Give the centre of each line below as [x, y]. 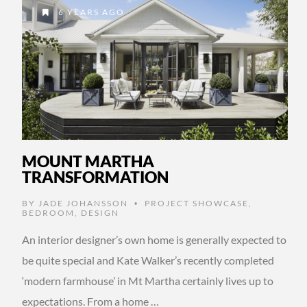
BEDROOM [48, 212]
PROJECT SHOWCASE [197, 203]
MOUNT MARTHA [88, 161]
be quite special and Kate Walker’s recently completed [148, 260]
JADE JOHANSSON [83, 203]
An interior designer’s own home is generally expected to [154, 239]
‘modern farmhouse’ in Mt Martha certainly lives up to [148, 280]
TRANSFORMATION [95, 176]
